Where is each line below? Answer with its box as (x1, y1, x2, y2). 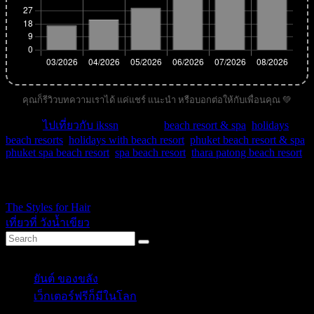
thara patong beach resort (191, 146, 302, 158)
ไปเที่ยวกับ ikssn (43, 118, 118, 131)
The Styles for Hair (6, 201, 90, 213)
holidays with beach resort (69, 133, 184, 146)
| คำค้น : (118, 118, 164, 131)
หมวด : (6, 118, 43, 131)
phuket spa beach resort (6, 146, 109, 158)
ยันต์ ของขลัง (34, 273, 98, 285)
